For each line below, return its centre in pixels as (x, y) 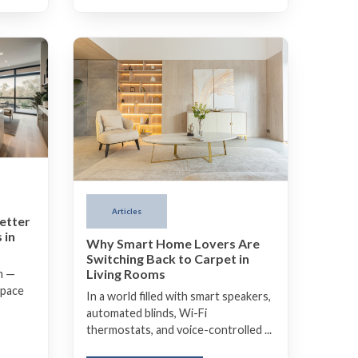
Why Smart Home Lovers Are (173, 244)
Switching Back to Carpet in (168, 259)
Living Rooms (126, 274)
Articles (127, 211)
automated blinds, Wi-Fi (147, 313)
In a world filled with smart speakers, (179, 296)
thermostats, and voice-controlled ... (179, 330)
